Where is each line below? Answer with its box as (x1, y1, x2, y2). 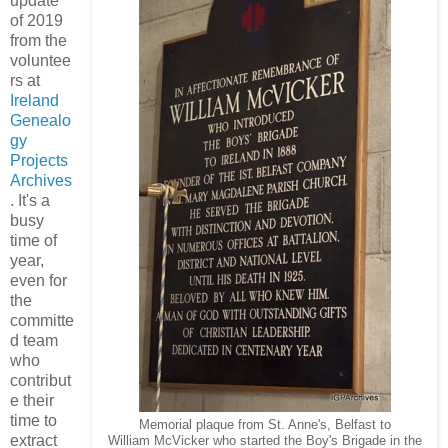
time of (10, 231, 57, 249)
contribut (10, 371, 71, 389)
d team (10, 331, 58, 349)
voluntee (10, 51, 71, 69)
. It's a (10, 191, 50, 209)
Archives (10, 171, 72, 189)
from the (10, 31, 67, 49)
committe (10, 311, 74, 329)
